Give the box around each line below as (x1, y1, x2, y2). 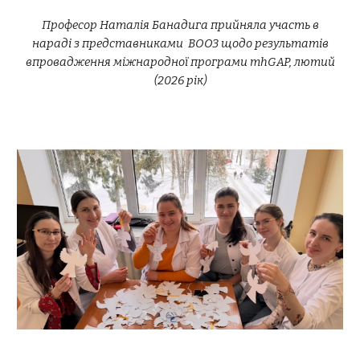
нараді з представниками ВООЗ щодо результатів (31, 36, 329, 51)
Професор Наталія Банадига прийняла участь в (41, 18, 319, 32)
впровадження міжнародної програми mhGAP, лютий (25, 55, 335, 69)
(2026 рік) (153, 73, 207, 88)
